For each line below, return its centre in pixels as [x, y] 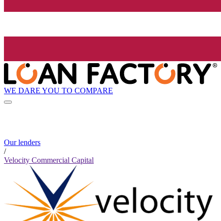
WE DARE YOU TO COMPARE [58, 90]
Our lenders [22, 143]
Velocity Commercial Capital [49, 160]
